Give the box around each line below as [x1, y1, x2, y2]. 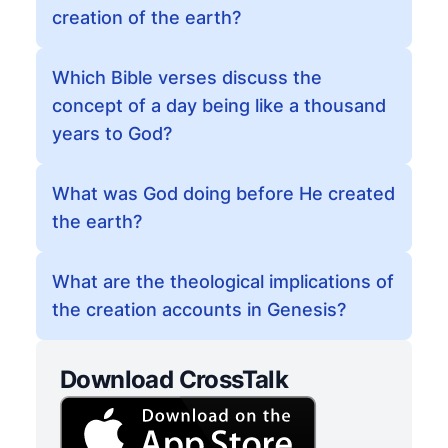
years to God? [52, 123, 172, 144]
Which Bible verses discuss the [52, 67, 322, 88]
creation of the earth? [52, 7, 241, 28]
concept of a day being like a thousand [52, 95, 386, 116]
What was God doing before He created [52, 183, 395, 204]
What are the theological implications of [52, 271, 394, 292]
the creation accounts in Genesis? [52, 299, 346, 320]
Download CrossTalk [60, 365, 289, 394]
